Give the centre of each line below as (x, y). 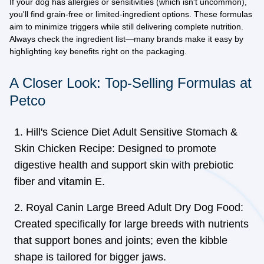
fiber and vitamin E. (60, 181)
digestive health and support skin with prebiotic (124, 165)
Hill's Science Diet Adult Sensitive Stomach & (132, 132)
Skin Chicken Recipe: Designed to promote (115, 148)
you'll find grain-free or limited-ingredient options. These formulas (131, 14)
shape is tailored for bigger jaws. (90, 257)
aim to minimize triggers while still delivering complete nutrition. (126, 27)
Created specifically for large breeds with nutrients (131, 224)
